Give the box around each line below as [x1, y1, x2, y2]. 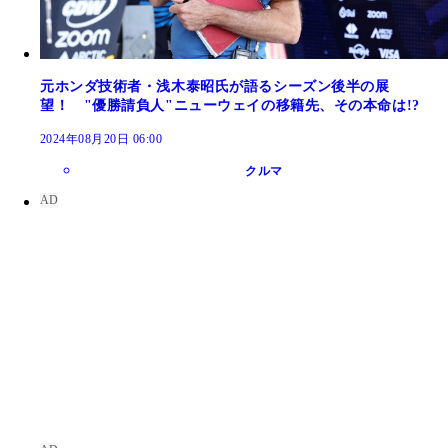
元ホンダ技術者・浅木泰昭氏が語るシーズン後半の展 [40, 79, 390, 95]
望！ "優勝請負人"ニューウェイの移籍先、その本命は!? [40, 98, 420, 114]
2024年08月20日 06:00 [40, 132, 163, 147]
